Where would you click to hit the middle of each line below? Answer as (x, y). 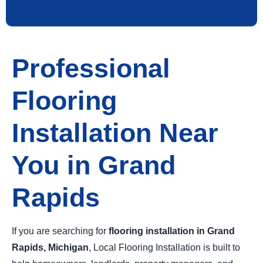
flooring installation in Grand (172, 231)
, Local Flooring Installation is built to (164, 247)
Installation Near (115, 133)
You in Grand (94, 165)
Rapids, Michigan (50, 247)
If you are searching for (60, 231)
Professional (91, 68)
